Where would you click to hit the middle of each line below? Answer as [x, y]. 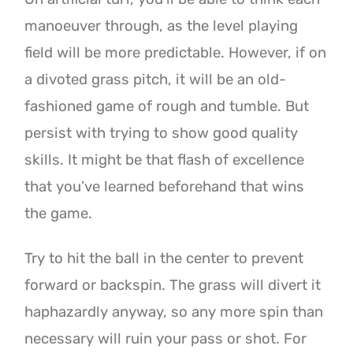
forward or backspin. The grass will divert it [173, 285]
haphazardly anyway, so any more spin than [174, 312]
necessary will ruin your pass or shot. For [166, 338]
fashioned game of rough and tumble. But [167, 107]
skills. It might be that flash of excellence [165, 160]
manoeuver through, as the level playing [162, 26]
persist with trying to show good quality [162, 134]
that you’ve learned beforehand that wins [165, 187]
